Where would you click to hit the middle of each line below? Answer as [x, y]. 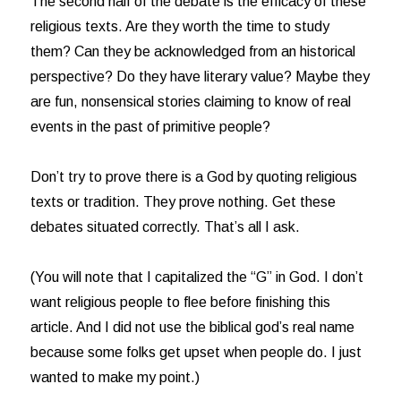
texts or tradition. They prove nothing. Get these [183, 202]
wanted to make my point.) [115, 377]
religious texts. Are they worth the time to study [180, 26]
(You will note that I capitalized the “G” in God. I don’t [197, 277]
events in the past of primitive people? [151, 127]
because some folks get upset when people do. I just [196, 352]
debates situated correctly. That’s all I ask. [166, 227]
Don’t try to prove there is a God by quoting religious [194, 177]
